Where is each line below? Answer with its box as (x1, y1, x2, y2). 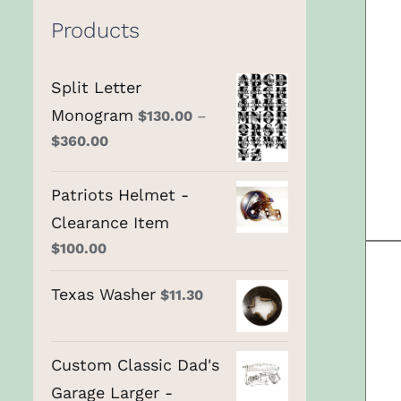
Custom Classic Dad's (51, 355, 219, 375)
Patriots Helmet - (51, 185, 189, 205)
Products (51, 17, 140, 43)
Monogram (51, 105, 133, 124)
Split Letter (51, 77, 141, 97)
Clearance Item (51, 213, 169, 233)
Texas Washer (51, 285, 156, 304)
